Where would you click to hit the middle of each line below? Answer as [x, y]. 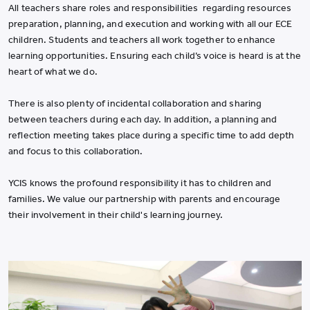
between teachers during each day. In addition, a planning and [143, 120]
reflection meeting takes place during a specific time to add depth [152, 136]
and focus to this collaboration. [76, 152]
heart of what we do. [53, 72]
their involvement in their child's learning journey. [116, 215]
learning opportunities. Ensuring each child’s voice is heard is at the [155, 56]
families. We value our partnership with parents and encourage [145, 199]
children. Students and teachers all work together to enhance [142, 40]
